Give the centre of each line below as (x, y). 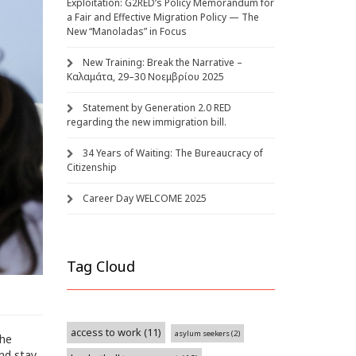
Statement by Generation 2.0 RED (157, 108)
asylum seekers (202, 333)
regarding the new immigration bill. (146, 122)
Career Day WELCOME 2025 (144, 198)
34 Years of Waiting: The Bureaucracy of (172, 153)
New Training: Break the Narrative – (162, 62)
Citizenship (91, 167)
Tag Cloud (101, 266)
